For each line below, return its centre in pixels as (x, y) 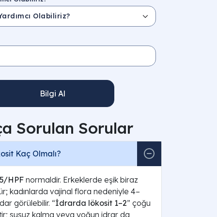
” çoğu (139, 203)
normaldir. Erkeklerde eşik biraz (81, 179)
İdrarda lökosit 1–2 (91, 203)
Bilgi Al (53, 93)
